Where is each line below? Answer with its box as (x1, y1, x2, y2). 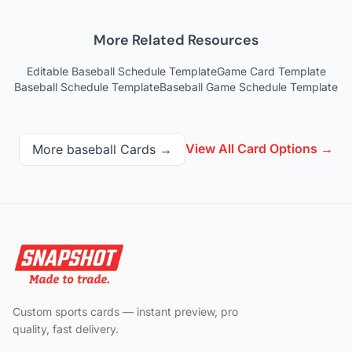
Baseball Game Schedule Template (159, 80, 338, 94)
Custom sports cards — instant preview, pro (13, 305, 238, 319)
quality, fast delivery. (13, 322, 119, 336)
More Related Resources (93, 31, 258, 50)
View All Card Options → (185, 141, 333, 157)
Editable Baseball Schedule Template (26, 64, 217, 79)
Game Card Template (216, 64, 326, 79)
